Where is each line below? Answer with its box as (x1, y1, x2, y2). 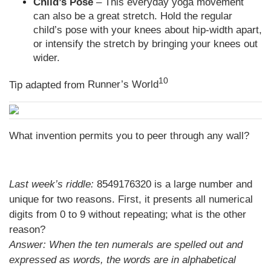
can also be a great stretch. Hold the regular (33, 10, 232, 22)
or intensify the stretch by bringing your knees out (33, 38, 258, 50)
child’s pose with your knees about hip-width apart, (33, 24, 262, 36)
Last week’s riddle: (9, 178, 97, 190)
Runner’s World (88, 79, 158, 91)
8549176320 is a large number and (97, 178, 252, 190)
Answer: (9, 238, 49, 250)
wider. (33, 51, 60, 64)
